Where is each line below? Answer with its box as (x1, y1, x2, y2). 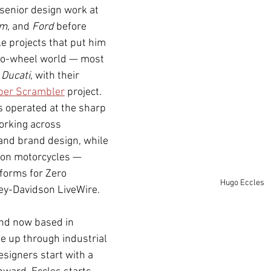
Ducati (1, 70, 30, 82)
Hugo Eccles (220, 178, 264, 188)
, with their (30, 70, 82, 82)
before (54, 21, 89, 33)
